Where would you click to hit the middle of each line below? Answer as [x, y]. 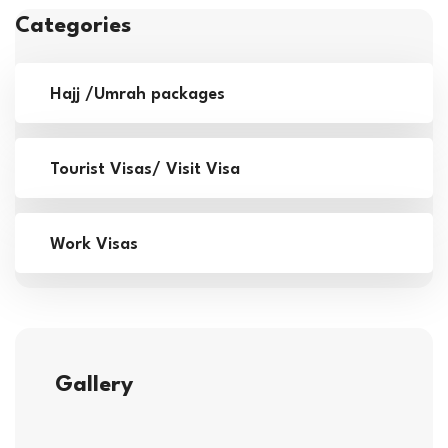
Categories [73, 25]
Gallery [94, 384]
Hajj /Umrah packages [137, 94]
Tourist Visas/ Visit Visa [145, 169]
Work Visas [94, 244]
